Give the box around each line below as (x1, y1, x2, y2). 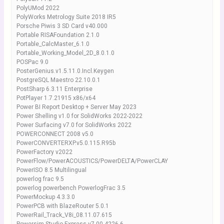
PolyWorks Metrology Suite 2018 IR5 (16, 13, 116, 20)
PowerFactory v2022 (16, 148, 72, 155)
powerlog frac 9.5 (16, 175, 64, 182)
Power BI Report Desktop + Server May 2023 (16, 103, 136, 110)
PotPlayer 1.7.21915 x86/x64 (16, 94, 95, 101)
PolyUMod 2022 (16, 4, 59, 11)
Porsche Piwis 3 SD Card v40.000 (16, 22, 107, 29)
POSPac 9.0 (16, 58, 48, 65)
